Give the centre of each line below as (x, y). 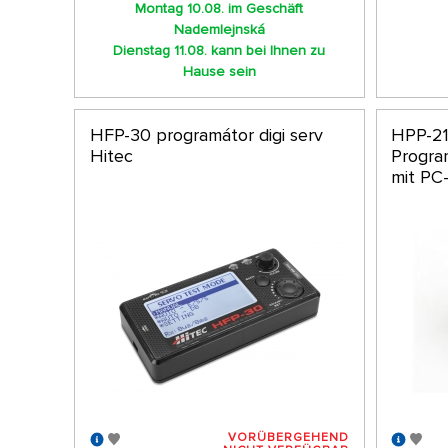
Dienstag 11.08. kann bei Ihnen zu (219, 51)
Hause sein (219, 72)
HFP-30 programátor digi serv (206, 134)
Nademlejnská (219, 30)
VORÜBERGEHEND (289, 437)
